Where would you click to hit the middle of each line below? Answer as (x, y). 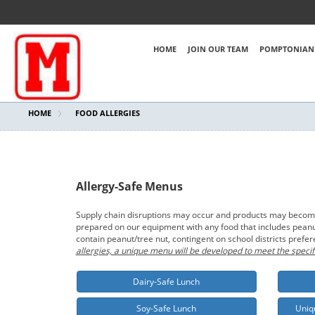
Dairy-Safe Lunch (167, 282)
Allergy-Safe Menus (129, 187)
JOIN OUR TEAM (218, 49)
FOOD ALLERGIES (108, 113)
